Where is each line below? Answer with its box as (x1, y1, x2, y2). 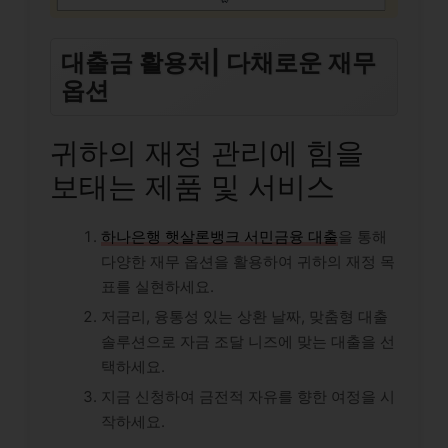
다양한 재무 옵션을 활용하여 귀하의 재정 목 (101, 251, 395, 271)
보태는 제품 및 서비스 (50, 168, 335, 204)
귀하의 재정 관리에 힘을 (50, 134, 364, 170)
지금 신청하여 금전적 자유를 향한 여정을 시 (101, 386, 395, 406)
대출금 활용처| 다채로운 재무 (61, 47, 376, 77)
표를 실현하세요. (101, 276, 214, 296)
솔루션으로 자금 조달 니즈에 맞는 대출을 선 (101, 331, 395, 351)
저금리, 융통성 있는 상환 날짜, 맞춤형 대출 (101, 306, 388, 326)
